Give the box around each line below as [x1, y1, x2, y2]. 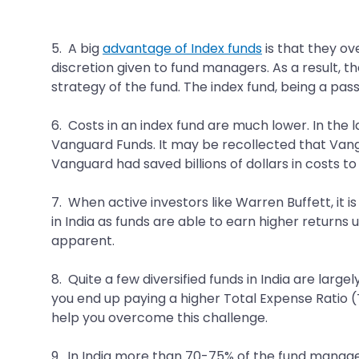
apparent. [51, 231, 115, 250]
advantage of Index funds [103, 38, 262, 58]
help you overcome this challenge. [51, 308, 268, 327]
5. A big [51, 38, 103, 58]
